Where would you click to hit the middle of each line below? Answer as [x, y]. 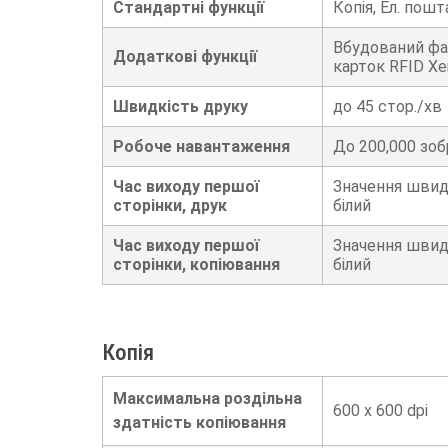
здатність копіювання [199, 422]
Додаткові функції [185, 57]
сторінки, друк [170, 206]
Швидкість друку [180, 107]
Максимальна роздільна [207, 398]
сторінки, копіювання [196, 265]
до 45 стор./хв [387, 107]
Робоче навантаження [201, 147]
